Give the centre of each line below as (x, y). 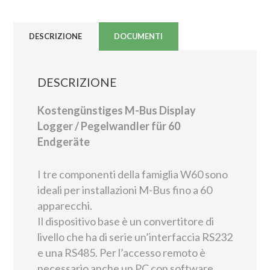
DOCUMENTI (139, 36)
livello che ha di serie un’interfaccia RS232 (135, 237)
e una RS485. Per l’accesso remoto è (121, 253)
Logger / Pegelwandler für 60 (109, 126)
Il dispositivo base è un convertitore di (126, 221)
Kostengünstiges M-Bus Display (117, 111)
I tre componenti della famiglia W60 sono (133, 174)
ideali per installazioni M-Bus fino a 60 (125, 190)
